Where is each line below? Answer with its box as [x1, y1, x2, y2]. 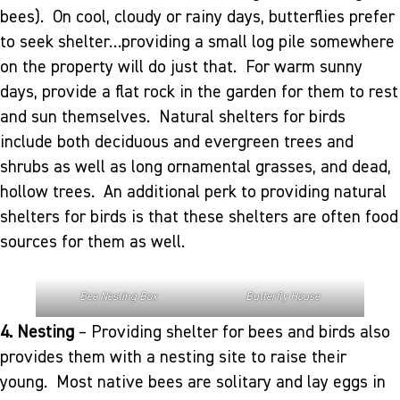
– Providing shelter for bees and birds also [74, 323, 390, 341]
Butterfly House [245, 291, 320, 304]
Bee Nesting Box [79, 291, 157, 304]
